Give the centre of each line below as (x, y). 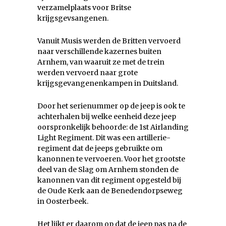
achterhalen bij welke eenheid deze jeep (107, 117)
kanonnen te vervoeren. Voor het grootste (111, 159)
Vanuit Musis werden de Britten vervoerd (109, 41)
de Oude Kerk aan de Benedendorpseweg (110, 191)
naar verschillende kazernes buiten (99, 52)
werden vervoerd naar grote (88, 73)
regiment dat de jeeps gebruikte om (100, 149)
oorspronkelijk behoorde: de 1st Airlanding (113, 127)
